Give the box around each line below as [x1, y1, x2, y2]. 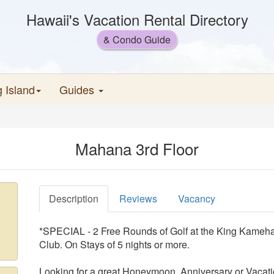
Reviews [119, 191, 157, 206]
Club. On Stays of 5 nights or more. [39, 237, 190, 251]
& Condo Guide [103, 32, 171, 46]
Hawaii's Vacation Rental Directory [26, 9, 248, 30]
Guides [59, 81, 97, 97]
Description [49, 191, 98, 206]
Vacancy [178, 191, 215, 206]
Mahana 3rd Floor [75, 137, 199, 160]
